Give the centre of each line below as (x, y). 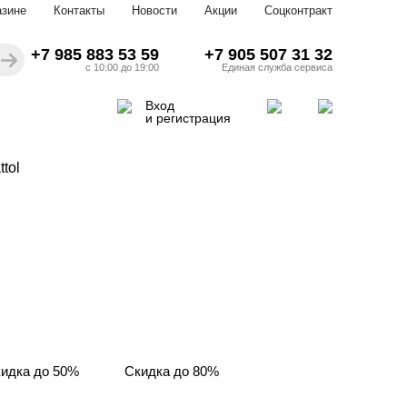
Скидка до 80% (172, 371)
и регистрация (188, 118)
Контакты (79, 10)
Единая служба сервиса (277, 67)
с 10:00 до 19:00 (122, 67)
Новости (154, 10)
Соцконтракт (298, 10)
